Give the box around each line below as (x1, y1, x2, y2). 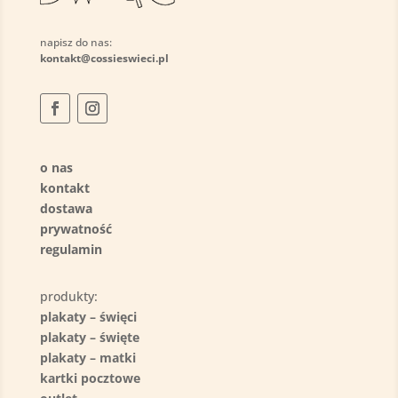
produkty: (39, 287, 98, 305)
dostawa (39, 199, 92, 217)
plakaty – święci (39, 307, 137, 325)
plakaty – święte (39, 328, 139, 346)
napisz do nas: (39, 34, 112, 50)
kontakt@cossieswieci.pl (39, 50, 169, 66)
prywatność (39, 219, 112, 237)
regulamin (39, 240, 102, 258)
